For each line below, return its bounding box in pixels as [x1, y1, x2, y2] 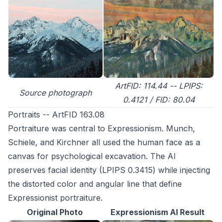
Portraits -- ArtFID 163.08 [8, 110, 105, 120]
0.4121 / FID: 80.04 [122, 95, 195, 105]
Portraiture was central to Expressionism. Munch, [8, 123, 195, 134]
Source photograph [19, 88, 92, 98]
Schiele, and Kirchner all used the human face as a [8, 137, 200, 148]
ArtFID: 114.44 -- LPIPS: [114, 81, 203, 91]
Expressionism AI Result [111, 207, 205, 218]
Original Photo [26, 207, 83, 218]
